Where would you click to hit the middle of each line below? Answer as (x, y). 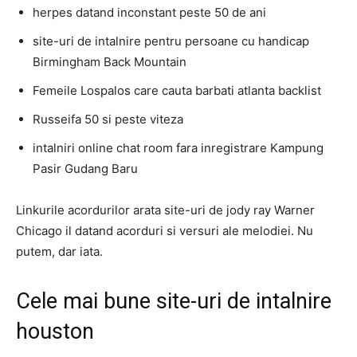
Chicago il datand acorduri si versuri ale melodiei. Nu (165, 231)
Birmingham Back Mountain (110, 62)
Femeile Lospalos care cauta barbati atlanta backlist (177, 90)
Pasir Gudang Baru (85, 169)
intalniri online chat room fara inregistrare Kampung (178, 148)
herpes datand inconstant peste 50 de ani (149, 12)
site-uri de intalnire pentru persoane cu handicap (171, 41)
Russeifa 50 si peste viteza (108, 119)
